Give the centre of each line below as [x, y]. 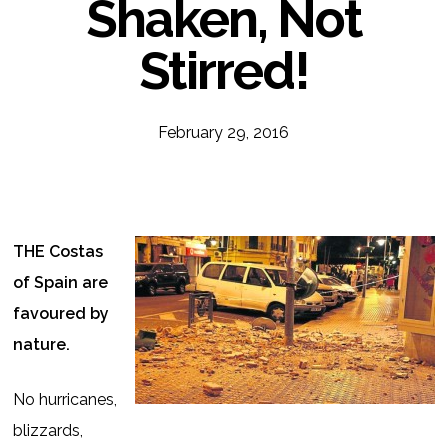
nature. [42, 344]
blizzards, [48, 430]
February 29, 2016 [224, 132]
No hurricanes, [65, 399]
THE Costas [58, 251]
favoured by [61, 313]
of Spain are [61, 282]
